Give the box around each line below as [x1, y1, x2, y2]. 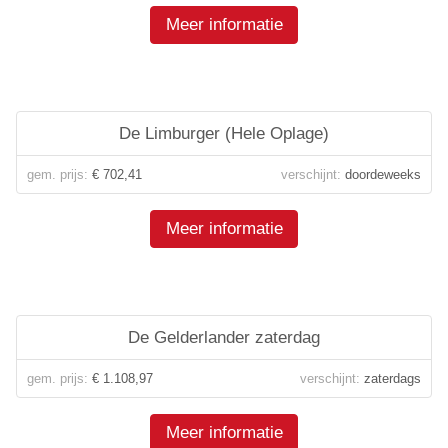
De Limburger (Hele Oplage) [119, 124, 329, 143]
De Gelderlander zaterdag [128, 328, 320, 347]
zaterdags [360, 371, 421, 386]
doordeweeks [341, 167, 421, 182]
